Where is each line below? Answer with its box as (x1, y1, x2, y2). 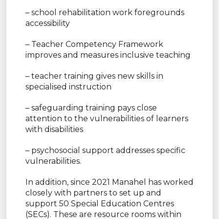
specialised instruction (25, 82, 111, 91)
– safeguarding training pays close (25, 103, 157, 112)
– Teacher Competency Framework (25, 39, 163, 49)
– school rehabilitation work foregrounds (25, 7, 184, 17)
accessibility (25, 18, 70, 28)
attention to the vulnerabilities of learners (25, 113, 188, 123)
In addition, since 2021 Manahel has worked (25, 177, 194, 187)
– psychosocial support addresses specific (25, 145, 185, 155)
